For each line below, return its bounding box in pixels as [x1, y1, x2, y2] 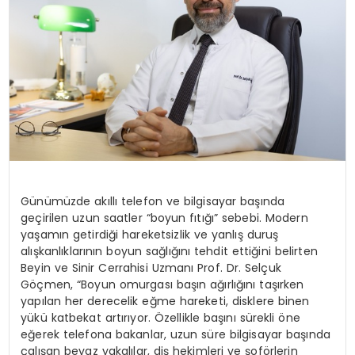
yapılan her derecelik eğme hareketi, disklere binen [21, 293, 310, 310]
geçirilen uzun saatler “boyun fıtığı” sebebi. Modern [21, 210, 308, 227]
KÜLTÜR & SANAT [20, 15, 128, 33]
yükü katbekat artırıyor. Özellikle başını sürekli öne [21, 310, 300, 326]
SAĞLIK [20, 99, 65, 117]
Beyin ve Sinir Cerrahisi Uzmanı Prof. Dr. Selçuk [21, 260, 281, 277]
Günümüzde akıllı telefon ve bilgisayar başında [21, 193, 285, 210]
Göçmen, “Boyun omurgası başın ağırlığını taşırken [21, 277, 304, 293]
